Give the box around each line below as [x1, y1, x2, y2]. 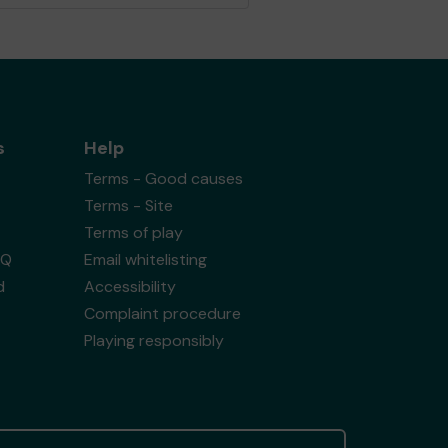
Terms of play [83, 222, 183, 243]
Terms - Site [83, 195, 173, 216]
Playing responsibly [83, 330, 224, 351]
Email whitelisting [83, 249, 207, 270]
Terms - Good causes [83, 168, 243, 189]
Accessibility [83, 276, 176, 297]
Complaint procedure [83, 303, 241, 324]
